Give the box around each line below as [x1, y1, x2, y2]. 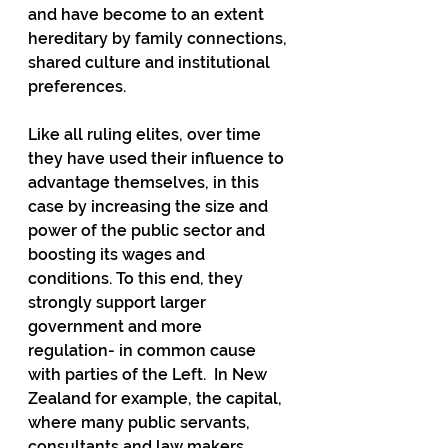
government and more [28, 317, 206, 336]
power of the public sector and [28, 221, 269, 240]
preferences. [28, 77, 126, 96]
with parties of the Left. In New [28, 365, 271, 384]
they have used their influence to [28, 149, 288, 168]
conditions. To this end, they [28, 269, 247, 288]
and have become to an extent [28, 5, 268, 24]
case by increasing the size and [28, 197, 272, 216]
